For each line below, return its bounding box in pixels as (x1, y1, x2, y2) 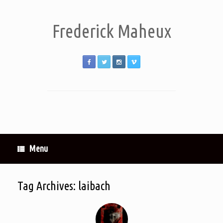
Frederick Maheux (52, 21, 171, 41)
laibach (78, 179, 111, 193)
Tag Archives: (17, 179, 78, 193)
